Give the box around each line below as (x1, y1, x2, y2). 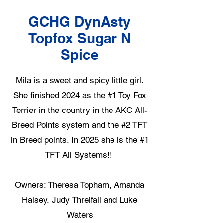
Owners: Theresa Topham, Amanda (15, 180, 144, 190)
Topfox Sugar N (28, 30, 131, 46)
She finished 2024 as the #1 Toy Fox (13, 90, 146, 100)
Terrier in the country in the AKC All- (12, 105, 147, 115)
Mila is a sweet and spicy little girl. (15, 75, 144, 85)
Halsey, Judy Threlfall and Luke (22, 195, 137, 205)
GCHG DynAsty (28, 13, 131, 30)
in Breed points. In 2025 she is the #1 (10, 135, 149, 145)
